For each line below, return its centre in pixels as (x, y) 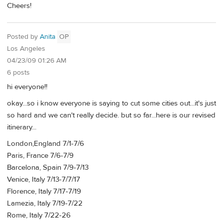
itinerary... (22, 127)
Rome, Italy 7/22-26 (39, 216)
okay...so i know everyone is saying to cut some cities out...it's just (111, 104)
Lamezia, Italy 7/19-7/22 (45, 204)
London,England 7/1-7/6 (46, 144)
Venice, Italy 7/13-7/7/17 (44, 180)
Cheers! (19, 6)
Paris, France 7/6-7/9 (40, 156)
